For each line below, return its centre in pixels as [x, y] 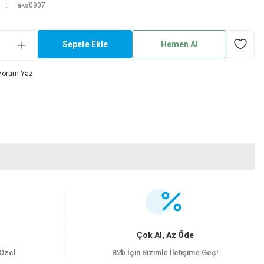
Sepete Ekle [85, 44]
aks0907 [31, 5]
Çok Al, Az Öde [165, 235]
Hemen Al [179, 44]
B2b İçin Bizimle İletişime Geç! [165, 253]
